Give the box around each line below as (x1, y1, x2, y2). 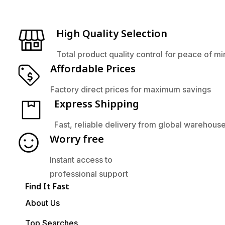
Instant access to (50, 155, 113, 165)
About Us (25, 198, 60, 208)
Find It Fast (25, 181, 69, 192)
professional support (50, 169, 128, 179)
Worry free (50, 132, 104, 146)
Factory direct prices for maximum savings (50, 84, 211, 95)
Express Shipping (54, 97, 139, 111)
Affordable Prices (50, 62, 136, 76)
